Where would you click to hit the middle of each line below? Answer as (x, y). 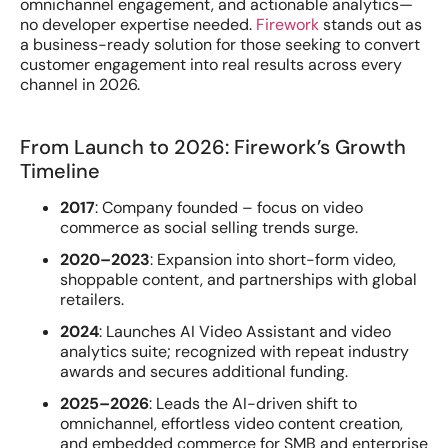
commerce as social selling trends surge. (209, 228)
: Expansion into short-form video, (273, 260)
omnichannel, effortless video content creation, (231, 424)
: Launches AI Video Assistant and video (245, 332)
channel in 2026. (80, 85)
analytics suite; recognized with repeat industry (234, 352)
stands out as (370, 25)
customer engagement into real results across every (211, 65)
